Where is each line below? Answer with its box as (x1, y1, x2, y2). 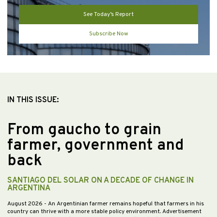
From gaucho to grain (7, 121, 161, 140)
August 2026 (7, 200, 44, 208)
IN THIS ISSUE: (7, 95, 59, 106)
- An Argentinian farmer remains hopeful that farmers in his (44, 200, 204, 208)
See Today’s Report (83, 11, 134, 19)
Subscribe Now (89, 30, 128, 38)
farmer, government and (7, 136, 184, 156)
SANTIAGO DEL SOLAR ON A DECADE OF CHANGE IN (7, 176, 194, 186)
